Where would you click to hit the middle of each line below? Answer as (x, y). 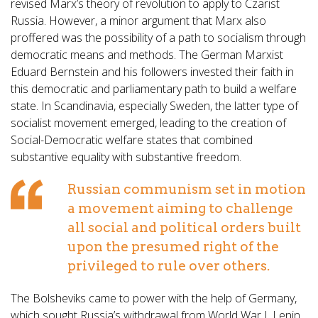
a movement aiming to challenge (180, 209)
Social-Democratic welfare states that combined (132, 140)
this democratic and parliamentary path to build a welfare (154, 89)
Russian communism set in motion (187, 190)
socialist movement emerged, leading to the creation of (148, 123)
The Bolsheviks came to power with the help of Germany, (154, 298)
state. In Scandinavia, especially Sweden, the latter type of (154, 106)
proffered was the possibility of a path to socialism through (158, 38)
